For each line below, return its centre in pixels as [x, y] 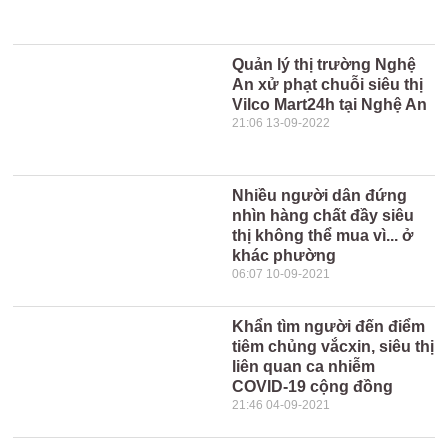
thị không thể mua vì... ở [323, 235]
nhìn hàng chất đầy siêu [323, 215]
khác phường [284, 255]
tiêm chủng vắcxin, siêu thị [333, 346]
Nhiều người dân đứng [320, 195]
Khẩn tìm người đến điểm [329, 326]
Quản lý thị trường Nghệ [324, 64]
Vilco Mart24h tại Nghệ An [330, 104]
